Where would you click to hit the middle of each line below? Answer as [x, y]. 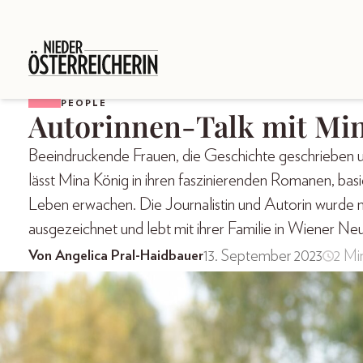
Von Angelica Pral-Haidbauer [116, 256]
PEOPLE [84, 103]
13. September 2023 [263, 256]
